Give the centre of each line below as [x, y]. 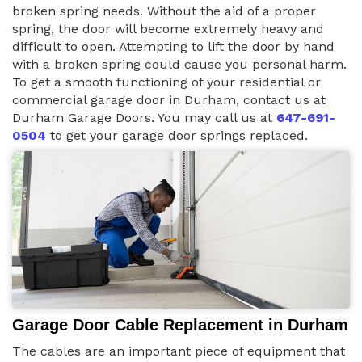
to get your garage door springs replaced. [177, 136]
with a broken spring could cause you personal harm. [179, 65]
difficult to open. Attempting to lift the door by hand [173, 47]
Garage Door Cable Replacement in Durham [180, 325]
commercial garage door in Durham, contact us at [169, 100]
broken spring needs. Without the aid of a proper [164, 11]
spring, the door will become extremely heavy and [168, 29]
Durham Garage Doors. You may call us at [144, 118]
